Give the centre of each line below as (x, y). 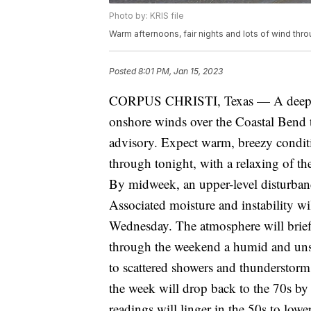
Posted (124, 72)
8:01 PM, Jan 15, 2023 (180, 72)
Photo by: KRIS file (146, 16)
